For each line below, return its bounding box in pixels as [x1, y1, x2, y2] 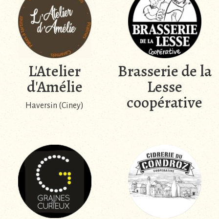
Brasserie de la [117, 60, 212, 82]
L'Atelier [28, 60, 81, 82]
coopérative [127, 91, 202, 113]
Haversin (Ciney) [25, 101, 84, 110]
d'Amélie [26, 75, 83, 97]
